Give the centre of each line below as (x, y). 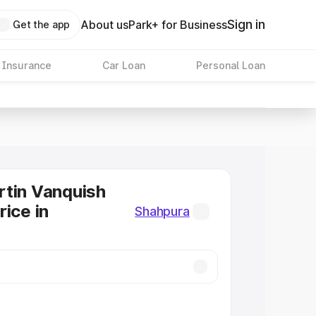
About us (105, 25)
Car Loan (123, 65)
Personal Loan (230, 65)
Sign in (246, 24)
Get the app (41, 24)
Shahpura (162, 211)
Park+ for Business (178, 25)
